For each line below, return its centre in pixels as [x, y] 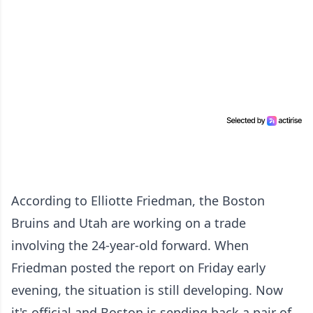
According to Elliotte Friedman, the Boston [138, 200]
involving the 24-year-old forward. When [130, 245]
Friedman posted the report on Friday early [138, 267]
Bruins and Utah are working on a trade [129, 223]
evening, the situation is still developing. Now [147, 290]
